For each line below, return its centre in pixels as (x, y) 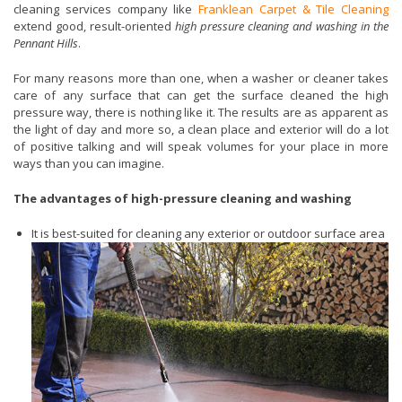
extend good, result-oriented (94, 26)
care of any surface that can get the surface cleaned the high (201, 96)
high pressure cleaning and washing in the (282, 26)
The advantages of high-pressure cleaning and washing (183, 199)
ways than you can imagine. (89, 164)
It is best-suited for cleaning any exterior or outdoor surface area (208, 234)
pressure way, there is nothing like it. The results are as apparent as (201, 113)
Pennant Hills (46, 44)
